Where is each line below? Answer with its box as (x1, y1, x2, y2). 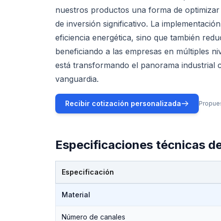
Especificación (62, 168, 114, 176)
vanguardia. (55, 74, 99, 84)
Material (62, 190, 90, 199)
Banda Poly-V (152, 184, 196, 192)
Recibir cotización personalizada (65, 99, 181, 108)
